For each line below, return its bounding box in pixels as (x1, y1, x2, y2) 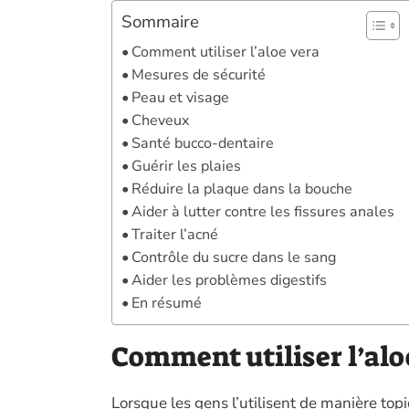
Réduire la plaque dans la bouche (131, 179, 353, 200)
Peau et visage (131, 88, 230, 109)
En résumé (131, 293, 203, 314)
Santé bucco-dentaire (131, 133, 275, 154)
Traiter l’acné (131, 225, 219, 246)
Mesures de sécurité (131, 65, 267, 86)
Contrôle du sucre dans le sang (131, 247, 337, 268)
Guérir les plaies (131, 156, 242, 177)
